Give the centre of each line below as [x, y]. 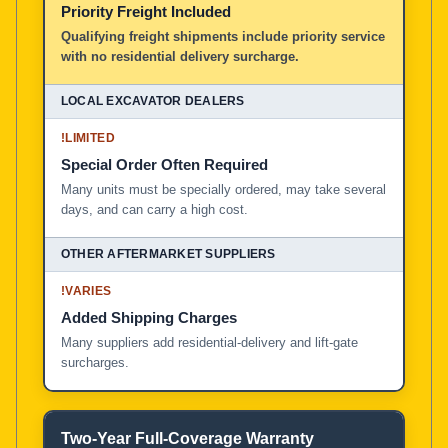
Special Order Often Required [164, 164]
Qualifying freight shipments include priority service [223, 36]
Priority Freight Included [146, 11]
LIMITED [90, 137]
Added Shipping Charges [149, 317]
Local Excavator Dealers [144, 19]
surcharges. [95, 362]
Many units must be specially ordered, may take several [223, 189]
